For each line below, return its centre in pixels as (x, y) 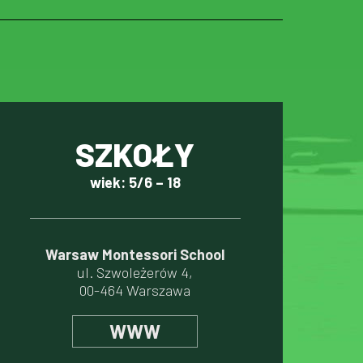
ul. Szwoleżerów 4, (135, 272)
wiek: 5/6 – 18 (135, 182)
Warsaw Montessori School (135, 254)
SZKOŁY (135, 154)
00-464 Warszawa (135, 290)
